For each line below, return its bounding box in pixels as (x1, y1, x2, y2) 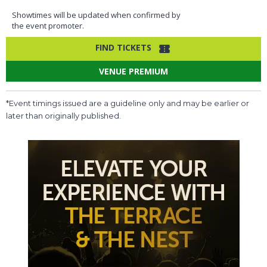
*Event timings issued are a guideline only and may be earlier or (6, 98, 249, 108)
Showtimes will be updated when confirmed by (12, 9, 181, 20)
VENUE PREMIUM (99, 65, 168, 77)
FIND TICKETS (95, 41, 151, 53)
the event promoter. (12, 20, 84, 31)
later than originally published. (6, 110, 121, 120)
